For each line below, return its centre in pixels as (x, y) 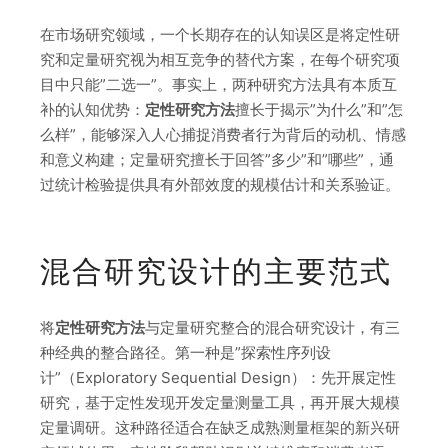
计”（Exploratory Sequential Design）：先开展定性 (218, 378)
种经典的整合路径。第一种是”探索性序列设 (185, 353)
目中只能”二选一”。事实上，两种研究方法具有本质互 (218, 84)
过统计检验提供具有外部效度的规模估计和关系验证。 (220, 184)
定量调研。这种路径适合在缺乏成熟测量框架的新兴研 (220, 428)
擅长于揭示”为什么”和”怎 (319, 109)
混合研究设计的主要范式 (216, 270)
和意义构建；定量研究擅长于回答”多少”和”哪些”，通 (217, 159)
